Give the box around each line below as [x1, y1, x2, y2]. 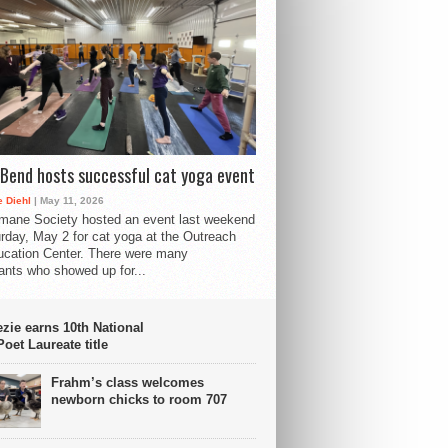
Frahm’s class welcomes [51, 374, 204, 390]
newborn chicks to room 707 [51, 391, 227, 407]
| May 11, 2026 [31, 194, 104, 206]
